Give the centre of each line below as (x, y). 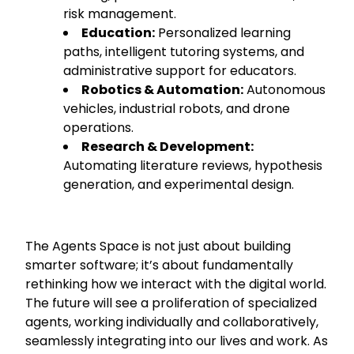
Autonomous (285, 90)
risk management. (120, 14)
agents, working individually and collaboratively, (172, 322)
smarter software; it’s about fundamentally (160, 265)
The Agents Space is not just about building (158, 247)
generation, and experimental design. (179, 185)
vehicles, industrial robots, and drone (177, 109)
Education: (119, 33)
